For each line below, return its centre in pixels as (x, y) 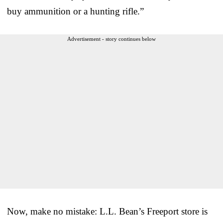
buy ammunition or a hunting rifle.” (75, 11)
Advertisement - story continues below (111, 39)
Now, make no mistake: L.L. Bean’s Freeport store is (107, 211)
